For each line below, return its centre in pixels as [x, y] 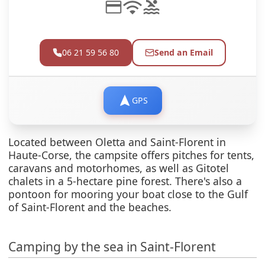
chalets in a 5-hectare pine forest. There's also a [125, 181]
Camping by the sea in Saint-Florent [112, 246]
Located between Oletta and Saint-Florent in [117, 142]
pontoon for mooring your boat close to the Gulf [128, 194]
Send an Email [183, 53]
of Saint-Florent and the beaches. [90, 207]
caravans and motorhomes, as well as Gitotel [119, 168]
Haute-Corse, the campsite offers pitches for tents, [132, 155]
